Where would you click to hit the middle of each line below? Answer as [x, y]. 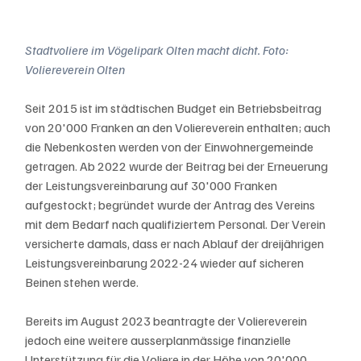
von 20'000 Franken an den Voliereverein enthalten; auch [179, 127]
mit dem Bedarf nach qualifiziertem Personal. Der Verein [177, 224]
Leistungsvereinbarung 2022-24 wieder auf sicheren [166, 262]
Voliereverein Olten [75, 69]
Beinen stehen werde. [82, 282]
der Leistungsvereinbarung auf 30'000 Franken [153, 185]
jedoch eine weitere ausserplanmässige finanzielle [160, 340]
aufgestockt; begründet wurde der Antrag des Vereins [172, 204]
